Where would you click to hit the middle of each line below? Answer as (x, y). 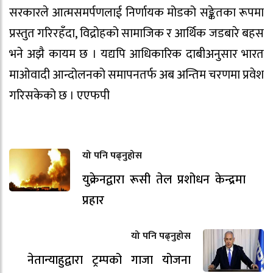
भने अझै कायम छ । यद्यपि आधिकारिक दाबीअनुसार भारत (136, 54)
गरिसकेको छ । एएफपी (59, 95)
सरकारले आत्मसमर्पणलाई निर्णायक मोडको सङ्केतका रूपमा (136, 12)
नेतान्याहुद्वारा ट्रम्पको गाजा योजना (109, 261)
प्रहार (93, 201)
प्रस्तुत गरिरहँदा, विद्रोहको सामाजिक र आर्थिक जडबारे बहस (136, 33)
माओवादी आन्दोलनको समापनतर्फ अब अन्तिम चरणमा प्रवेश (136, 75)
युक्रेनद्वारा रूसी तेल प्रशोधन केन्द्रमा (164, 180)
